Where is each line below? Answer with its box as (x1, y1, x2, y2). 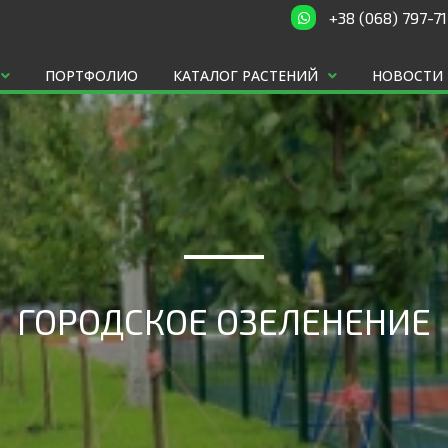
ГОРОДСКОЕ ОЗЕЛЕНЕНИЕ (17, 300, 431, 342)
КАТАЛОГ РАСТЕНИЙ (173, 66, 318, 85)
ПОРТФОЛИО (45, 66, 138, 85)
